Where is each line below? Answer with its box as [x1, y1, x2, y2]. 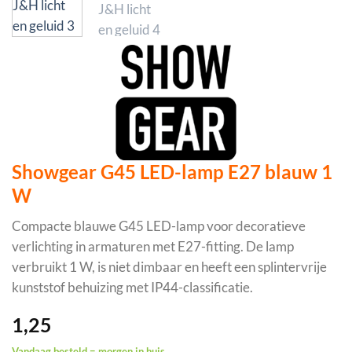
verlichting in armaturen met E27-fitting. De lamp [12, 238, 294, 255]
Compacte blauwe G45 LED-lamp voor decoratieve [12, 218, 306, 235]
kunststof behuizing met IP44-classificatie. [12, 279, 253, 296]
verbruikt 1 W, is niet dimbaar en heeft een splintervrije [12, 258, 327, 276]
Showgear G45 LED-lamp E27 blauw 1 [12, 160, 332, 183]
